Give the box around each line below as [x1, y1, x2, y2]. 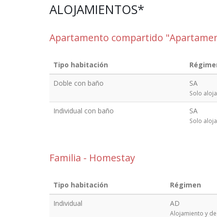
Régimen [170, 180, 201, 189]
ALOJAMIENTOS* [49, 1, 144, 17]
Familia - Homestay [49, 151, 135, 164]
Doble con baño [53, 78, 104, 88]
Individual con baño [53, 106, 114, 115]
